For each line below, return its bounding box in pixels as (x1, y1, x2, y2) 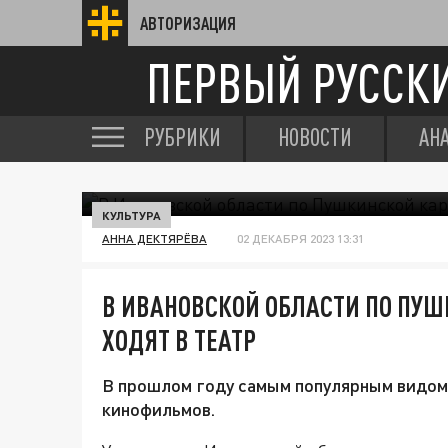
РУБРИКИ (144, 123, 221, 151)
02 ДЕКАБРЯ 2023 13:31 (237, 231, 364, 246)
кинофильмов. (102, 398, 215, 420)
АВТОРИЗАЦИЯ (140, 13, 236, 33)
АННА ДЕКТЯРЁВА (102, 231, 207, 246)
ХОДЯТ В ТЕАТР (102, 323, 256, 357)
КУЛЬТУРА (102, 208, 161, 222)
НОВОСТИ (278, 123, 352, 151)
